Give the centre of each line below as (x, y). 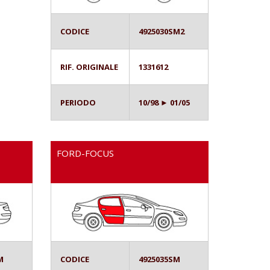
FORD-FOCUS (85, 153)
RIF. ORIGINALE (89, 67)
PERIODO (78, 103)
